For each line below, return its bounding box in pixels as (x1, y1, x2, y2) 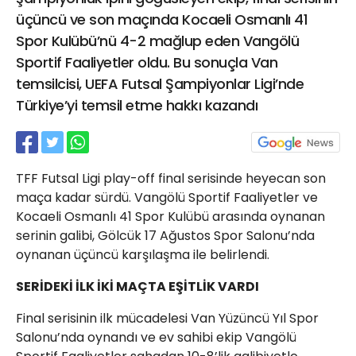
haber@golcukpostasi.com (162, 56, 306, 72)
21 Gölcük (149, 2, 197, 17)
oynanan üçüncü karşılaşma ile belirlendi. (16, 246, 269, 264)
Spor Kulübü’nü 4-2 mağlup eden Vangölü (16, 31, 299, 51)
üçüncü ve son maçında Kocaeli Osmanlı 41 (16, 10, 308, 29)
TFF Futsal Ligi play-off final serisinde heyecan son (16, 169, 326, 188)
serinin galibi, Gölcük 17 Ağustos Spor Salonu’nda (16, 226, 315, 245)
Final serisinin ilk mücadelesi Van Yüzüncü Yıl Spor (16, 309, 319, 327)
